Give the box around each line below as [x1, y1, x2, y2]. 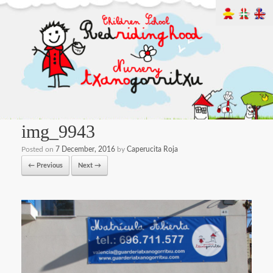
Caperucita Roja [127, 146, 178, 154]
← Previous [28, 162, 63, 169]
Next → [78, 162, 101, 169]
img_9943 [21, 121, 95, 142]
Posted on [21, 146, 55, 154]
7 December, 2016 [55, 146, 115, 154]
